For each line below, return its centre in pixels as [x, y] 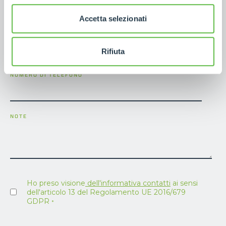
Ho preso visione [56, 183]
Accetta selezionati [113, 18]
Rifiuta [113, 51]
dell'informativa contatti [128, 183]
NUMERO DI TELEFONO [46, 75]
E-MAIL [22, 41]
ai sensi [184, 183]
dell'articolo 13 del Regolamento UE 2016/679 [106, 192]
